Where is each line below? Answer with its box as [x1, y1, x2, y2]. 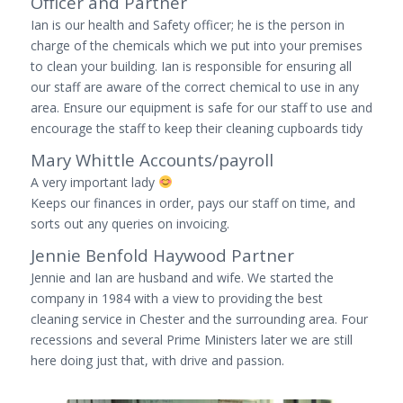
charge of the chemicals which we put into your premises [30, 36, 363, 54]
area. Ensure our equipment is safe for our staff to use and [30, 98, 372, 116]
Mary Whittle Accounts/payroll [30, 148, 273, 171]
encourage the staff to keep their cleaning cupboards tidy [30, 119, 363, 137]
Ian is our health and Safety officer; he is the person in [30, 15, 345, 33]
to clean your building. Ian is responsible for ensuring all [30, 57, 352, 75]
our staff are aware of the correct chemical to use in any [30, 77, 359, 95]
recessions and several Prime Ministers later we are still [30, 330, 353, 348]
